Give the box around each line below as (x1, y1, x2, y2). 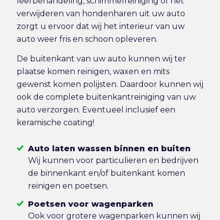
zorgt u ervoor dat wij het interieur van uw (16, 22, 185, 31)
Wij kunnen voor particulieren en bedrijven (27, 155, 198, 165)
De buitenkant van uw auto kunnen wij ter (16, 54, 186, 63)
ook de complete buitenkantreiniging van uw (16, 92, 196, 102)
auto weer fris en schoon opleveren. (16, 34, 158, 44)
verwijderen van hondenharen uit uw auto (16, 9, 185, 19)
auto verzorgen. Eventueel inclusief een (16, 105, 175, 114)
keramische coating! (16, 117, 94, 127)
